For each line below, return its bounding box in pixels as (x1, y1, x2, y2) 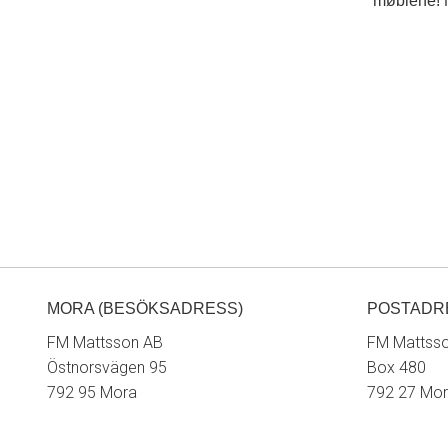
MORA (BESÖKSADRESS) (47, 300, 243, 317)
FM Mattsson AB (47, 333, 163, 352)
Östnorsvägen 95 (47, 358, 167, 377)
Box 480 (367, 358, 426, 377)
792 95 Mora (47, 383, 137, 402)
